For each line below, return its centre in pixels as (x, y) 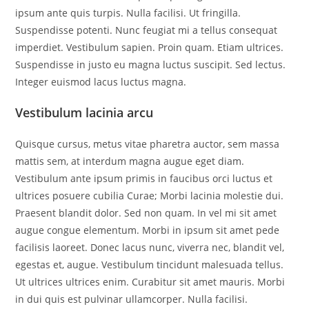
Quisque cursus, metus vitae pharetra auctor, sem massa (148, 144)
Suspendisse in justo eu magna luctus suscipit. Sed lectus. (151, 64)
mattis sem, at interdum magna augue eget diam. (130, 161)
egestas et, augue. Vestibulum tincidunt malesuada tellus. (150, 265)
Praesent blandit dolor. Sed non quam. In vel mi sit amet (146, 213)
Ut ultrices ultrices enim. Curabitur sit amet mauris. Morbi (150, 282)
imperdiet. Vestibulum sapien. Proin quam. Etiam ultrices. (150, 47)
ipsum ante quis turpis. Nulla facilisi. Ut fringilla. (128, 13)
